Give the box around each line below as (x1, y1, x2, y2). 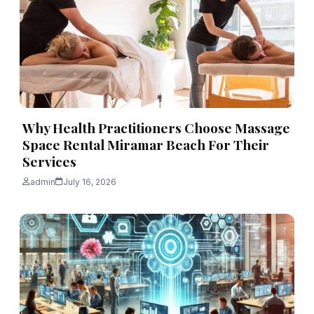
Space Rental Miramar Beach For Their (22, 135, 269, 153)
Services (22, 151, 76, 170)
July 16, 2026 (63, 176, 116, 187)
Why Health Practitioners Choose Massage (22, 118, 290, 137)
